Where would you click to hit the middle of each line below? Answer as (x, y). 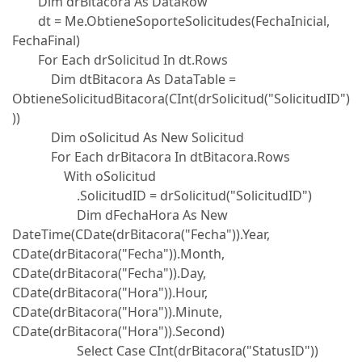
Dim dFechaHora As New (120, 215)
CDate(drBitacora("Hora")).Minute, (117, 312)
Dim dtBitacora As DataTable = (124, 79)
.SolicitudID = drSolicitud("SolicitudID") (162, 196)
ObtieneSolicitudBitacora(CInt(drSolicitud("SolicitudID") (181, 99)
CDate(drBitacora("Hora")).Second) (118, 331)
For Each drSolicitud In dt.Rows (120, 60)
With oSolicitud (84, 176)
